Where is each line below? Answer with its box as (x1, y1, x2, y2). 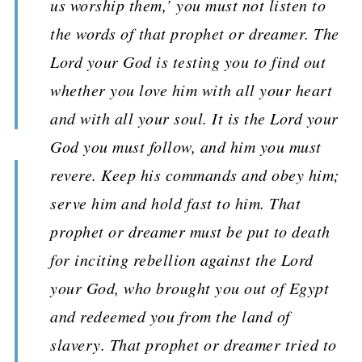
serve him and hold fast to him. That (50, 192, 301, 213)
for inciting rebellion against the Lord (50, 249, 314, 270)
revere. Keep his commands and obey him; (50, 164, 340, 185)
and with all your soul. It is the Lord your (50, 107, 339, 128)
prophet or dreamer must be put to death (50, 221, 330, 242)
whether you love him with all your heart (50, 79, 332, 100)
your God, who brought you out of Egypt (50, 277, 329, 298)
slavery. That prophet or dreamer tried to (50, 334, 337, 355)
